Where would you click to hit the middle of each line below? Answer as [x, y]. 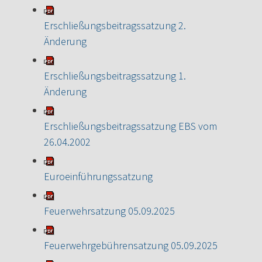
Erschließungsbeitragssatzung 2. [115, 25]
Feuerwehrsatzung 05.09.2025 [109, 211]
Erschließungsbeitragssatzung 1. [115, 75]
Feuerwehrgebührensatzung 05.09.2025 [131, 245]
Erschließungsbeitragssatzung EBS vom [130, 126]
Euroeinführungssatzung [98, 176]
